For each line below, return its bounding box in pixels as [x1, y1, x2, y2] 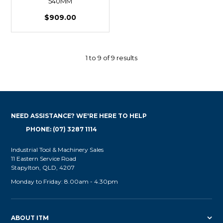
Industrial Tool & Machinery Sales [11, 146, 104, 154]
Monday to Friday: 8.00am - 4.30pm [11, 178, 118, 186]
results [115, 54, 137, 62]
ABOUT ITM [11, 214, 49, 222]
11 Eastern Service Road [11, 155, 77, 163]
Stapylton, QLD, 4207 [11, 164, 75, 172]
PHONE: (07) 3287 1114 [26, 125, 98, 133]
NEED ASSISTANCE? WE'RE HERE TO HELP [11, 112, 147, 120]
